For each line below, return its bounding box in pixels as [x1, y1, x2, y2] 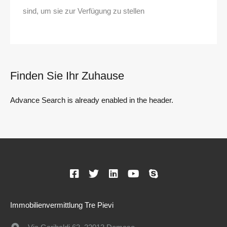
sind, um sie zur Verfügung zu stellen [23, 7, 144, 16]
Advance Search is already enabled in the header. [10, 96, 173, 105]
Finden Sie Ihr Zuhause [10, 69, 124, 83]
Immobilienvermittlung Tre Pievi [10, 201, 113, 210]
